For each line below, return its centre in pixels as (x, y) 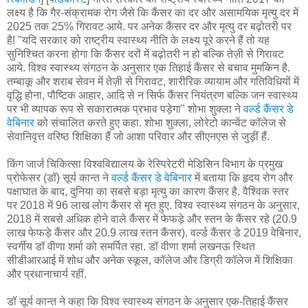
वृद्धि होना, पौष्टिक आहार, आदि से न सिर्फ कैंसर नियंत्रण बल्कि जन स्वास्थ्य (152, 95)
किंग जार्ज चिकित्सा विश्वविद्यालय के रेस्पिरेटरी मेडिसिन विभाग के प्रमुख (145, 164)
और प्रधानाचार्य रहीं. (47, 274)
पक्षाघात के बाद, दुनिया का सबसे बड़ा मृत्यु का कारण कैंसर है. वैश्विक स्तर (148, 191)
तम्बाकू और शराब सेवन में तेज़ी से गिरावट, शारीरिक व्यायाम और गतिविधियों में (153, 81)
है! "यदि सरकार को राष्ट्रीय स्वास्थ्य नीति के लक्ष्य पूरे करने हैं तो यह (138, 40)
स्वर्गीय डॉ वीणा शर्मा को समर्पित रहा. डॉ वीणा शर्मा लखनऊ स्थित (131, 246)
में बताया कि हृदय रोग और (242, 177)
